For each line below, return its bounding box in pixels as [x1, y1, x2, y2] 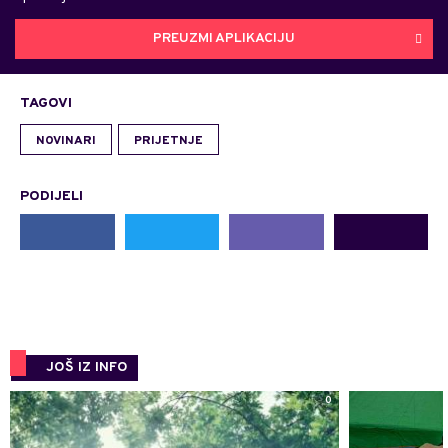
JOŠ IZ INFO [46, 358, 128, 376]
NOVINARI [36, 132, 96, 149]
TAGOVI [20, 94, 72, 112]
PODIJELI [20, 187, 83, 205]
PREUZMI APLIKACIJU [153, 30, 295, 48]
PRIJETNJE [134, 132, 203, 149]
